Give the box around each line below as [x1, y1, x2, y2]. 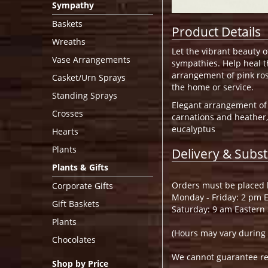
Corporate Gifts [52, 180, 113, 191]
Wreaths [52, 36, 86, 47]
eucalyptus [172, 123, 215, 135]
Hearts [52, 126, 78, 137]
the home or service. [172, 81, 254, 93]
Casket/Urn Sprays [52, 72, 126, 83]
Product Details [172, 23, 261, 40]
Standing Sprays [52, 90, 117, 101]
